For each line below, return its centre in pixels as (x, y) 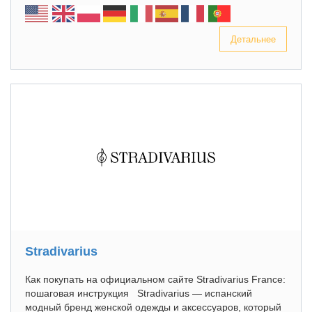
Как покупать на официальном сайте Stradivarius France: (155, 279)
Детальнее (253, 39)
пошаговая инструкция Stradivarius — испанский (139, 293)
